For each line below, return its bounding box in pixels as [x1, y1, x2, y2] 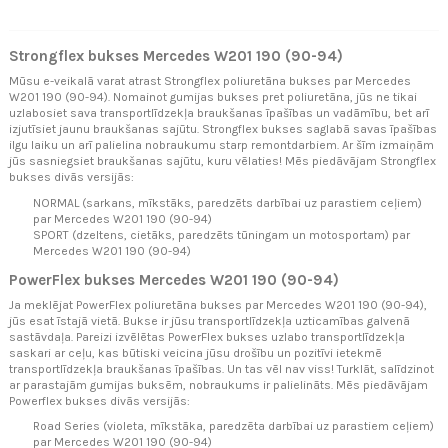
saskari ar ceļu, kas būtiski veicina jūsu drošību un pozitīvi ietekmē [9, 345, 382, 360]
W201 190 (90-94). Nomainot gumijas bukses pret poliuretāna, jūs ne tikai [9, 90, 417, 105]
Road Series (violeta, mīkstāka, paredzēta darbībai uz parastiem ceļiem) [33, 419, 434, 434]
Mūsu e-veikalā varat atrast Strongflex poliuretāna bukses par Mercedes [9, 74, 411, 89]
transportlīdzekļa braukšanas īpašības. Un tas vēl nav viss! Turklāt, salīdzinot [9, 361, 434, 376]
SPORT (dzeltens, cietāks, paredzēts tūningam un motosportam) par [33, 227, 410, 242]
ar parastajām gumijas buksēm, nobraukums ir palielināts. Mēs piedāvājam [9, 377, 428, 392]
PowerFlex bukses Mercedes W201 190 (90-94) [9, 270, 339, 289]
